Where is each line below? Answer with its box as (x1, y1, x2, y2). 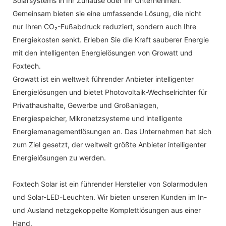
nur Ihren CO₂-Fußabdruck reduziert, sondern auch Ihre (13, 22, 196, 31)
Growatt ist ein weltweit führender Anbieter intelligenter (13, 74, 194, 83)
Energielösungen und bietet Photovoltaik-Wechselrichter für (13, 87, 207, 96)
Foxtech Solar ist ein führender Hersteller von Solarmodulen (13, 179, 207, 188)
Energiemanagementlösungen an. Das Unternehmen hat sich (13, 127, 211, 136)
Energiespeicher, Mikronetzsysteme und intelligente (13, 114, 182, 123)
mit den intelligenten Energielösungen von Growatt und (13, 48, 193, 57)
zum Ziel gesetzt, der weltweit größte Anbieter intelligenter (13, 140, 206, 149)
